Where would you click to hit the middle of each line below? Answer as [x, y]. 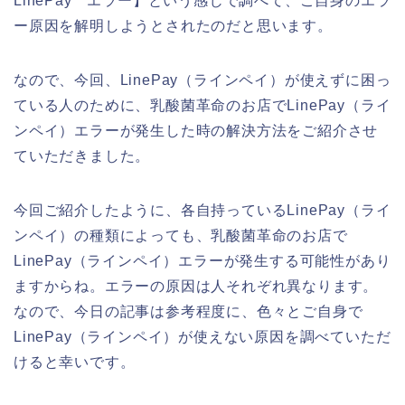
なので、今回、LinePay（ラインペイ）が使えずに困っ [202, 80]
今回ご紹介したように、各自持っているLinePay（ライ [202, 210]
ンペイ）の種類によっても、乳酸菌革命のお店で [181, 235]
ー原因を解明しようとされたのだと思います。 [173, 25]
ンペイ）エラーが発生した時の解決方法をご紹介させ [196, 130]
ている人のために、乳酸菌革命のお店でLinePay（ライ [202, 105]
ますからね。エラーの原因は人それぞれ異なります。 [196, 286]
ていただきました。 [82, 155]
